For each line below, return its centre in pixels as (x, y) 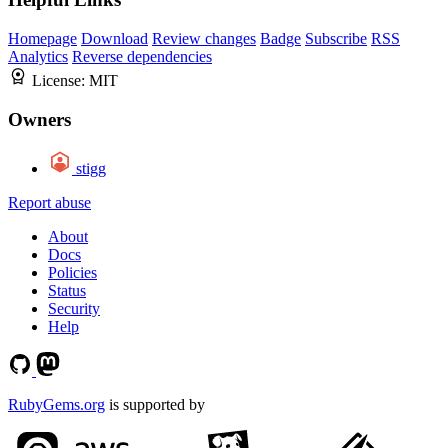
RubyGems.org (56, 404)
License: (60, 81)
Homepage (42, 39)
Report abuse (49, 202)
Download (114, 39)
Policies (72, 272)
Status (67, 290)
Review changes (204, 39)
